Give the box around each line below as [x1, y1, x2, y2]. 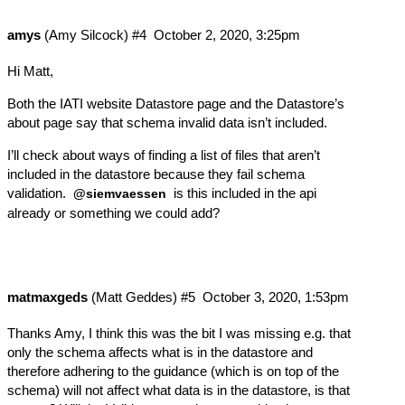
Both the [7, 96, 60, 112]
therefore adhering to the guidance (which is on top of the [7, 363, 339, 379]
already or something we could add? [7, 205, 220, 221]
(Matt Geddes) [88, 289, 177, 306]
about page [7, 115, 72, 131]
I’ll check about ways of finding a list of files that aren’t [7, 147, 320, 164]
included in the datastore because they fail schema [7, 166, 305, 183]
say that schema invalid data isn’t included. [72, 115, 327, 131]
